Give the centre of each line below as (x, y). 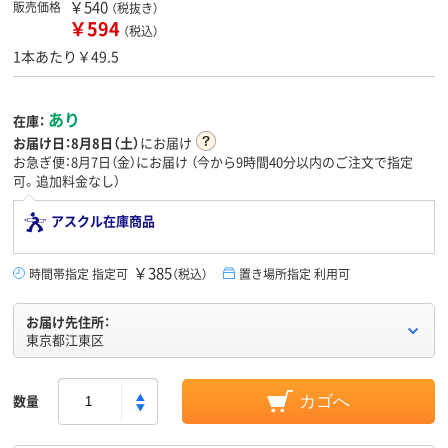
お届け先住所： (68, 322)
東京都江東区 (65, 340)
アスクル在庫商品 (103, 221)
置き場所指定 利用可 (294, 274)
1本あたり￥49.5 (66, 56)
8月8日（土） (105, 143)
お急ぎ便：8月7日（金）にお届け (102, 162)
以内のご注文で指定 (354, 162)
